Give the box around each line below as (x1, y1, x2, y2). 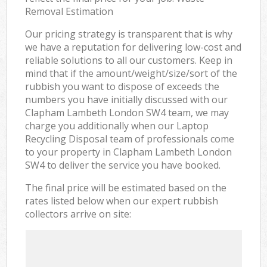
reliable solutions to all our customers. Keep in (25, 53, 233, 67)
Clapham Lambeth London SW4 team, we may (25, 105, 229, 119)
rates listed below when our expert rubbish (25, 194, 219, 207)
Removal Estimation (25, 4, 114, 18)
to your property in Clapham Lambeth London (25, 145, 232, 159)
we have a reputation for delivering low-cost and (25, 40, 242, 54)
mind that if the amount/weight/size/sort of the (25, 66, 238, 80)
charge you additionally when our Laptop (25, 119, 209, 132)
